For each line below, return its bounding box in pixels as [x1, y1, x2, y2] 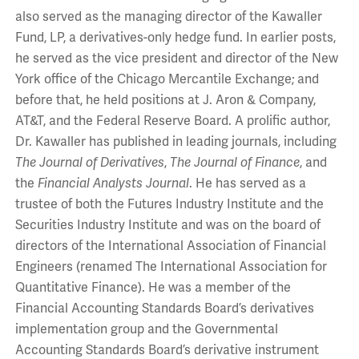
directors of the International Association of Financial [14, 238, 326, 255]
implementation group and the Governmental [14, 321, 278, 338]
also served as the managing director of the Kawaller [14, 9, 322, 26]
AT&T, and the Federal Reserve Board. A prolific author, [14, 113, 330, 130]
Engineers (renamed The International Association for [14, 259, 327, 276]
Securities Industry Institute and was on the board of [14, 217, 321, 234]
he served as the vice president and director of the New [14, 50, 338, 67]
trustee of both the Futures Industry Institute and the [14, 196, 324, 213]
